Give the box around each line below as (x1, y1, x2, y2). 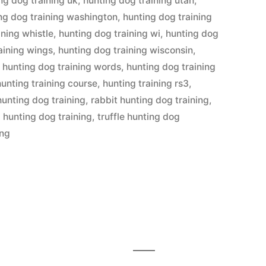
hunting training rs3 (103, 78, 189, 89)
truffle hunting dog (97, 111, 180, 122)
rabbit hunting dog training (91, 94, 210, 106)
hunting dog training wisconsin (58, 45, 194, 56)
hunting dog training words (2, 61, 122, 72)
